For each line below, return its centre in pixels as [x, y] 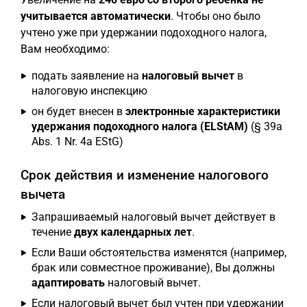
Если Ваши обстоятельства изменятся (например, [159, 253]
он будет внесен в [78, 111]
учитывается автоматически [96, 16]
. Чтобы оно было [216, 16]
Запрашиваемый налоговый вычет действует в [153, 217]
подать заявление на [87, 76]
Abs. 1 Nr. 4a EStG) [77, 142]
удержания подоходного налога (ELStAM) [140, 126]
